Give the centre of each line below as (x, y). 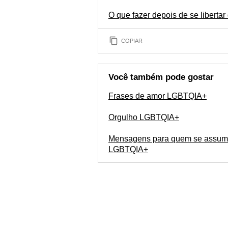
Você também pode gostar (161, 77)
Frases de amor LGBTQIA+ (158, 96)
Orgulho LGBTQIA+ (144, 117)
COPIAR (132, 40)
